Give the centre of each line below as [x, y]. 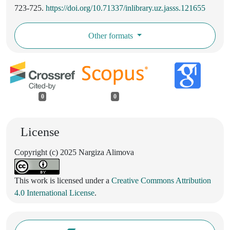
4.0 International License [54, 193]
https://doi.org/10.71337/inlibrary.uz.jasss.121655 [126, 8]
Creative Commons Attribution [161, 181]
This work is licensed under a [63, 181]
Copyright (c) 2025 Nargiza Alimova [74, 152]
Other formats [111, 35]
